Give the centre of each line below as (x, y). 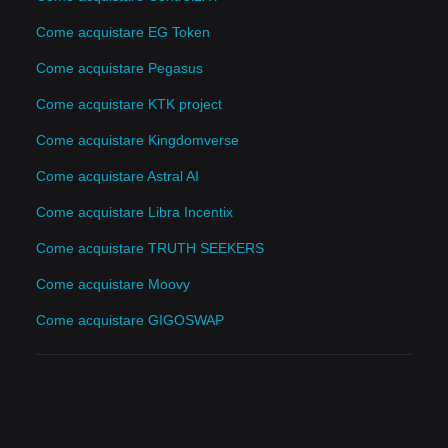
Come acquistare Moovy (113, 284)
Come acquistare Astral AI (117, 176)
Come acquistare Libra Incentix (134, 212)
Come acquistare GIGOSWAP (130, 320)
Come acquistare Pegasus (119, 68)
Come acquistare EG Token (123, 32)
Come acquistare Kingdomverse (137, 140)
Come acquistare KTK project (129, 104)
